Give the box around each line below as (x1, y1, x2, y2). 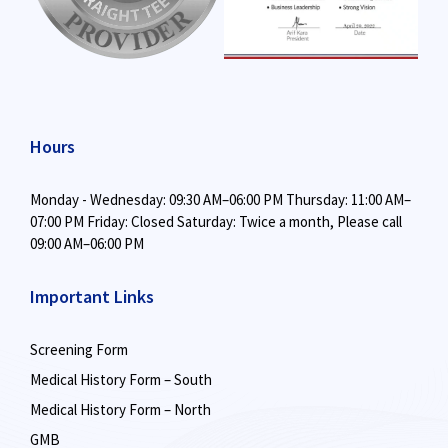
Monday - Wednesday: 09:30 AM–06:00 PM (30, 190, 283, 209)
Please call (337, 212, 402, 231)
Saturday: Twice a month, (174, 212, 337, 231)
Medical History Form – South (30, 370, 212, 389)
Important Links (30, 285, 154, 308)
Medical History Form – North (30, 400, 211, 419)
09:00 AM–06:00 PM (30, 234, 144, 253)
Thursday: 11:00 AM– (283, 190, 411, 209)
